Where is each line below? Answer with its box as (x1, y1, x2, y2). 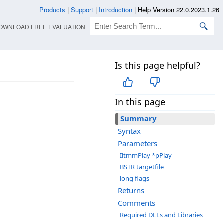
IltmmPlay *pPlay (120, 151, 172, 160)
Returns (118, 185, 144, 196)
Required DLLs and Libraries (120, 210, 203, 220)
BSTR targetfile (120, 162, 164, 172)
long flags (120, 174, 149, 183)
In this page (115, 96, 165, 108)
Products (39, 5, 65, 14)
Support (71, 5, 93, 14)
